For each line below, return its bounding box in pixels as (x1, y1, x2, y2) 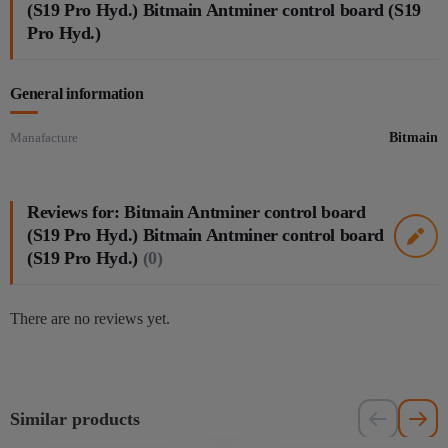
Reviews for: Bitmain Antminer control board (27, 202, 366, 223)
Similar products (10, 409, 140, 430)
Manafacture (10, 130, 78, 146)
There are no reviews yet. (10, 310, 170, 328)
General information (10, 85, 144, 103)
